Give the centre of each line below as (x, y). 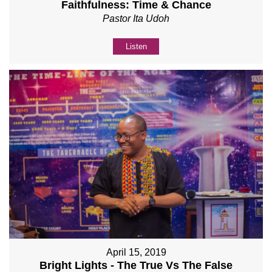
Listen (136, 47)
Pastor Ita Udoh (136, 19)
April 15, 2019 (136, 253)
